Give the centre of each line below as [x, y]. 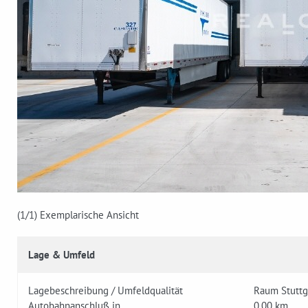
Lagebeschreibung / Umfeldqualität [106, 291]
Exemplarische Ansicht [89, 215]
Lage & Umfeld [62, 255]
